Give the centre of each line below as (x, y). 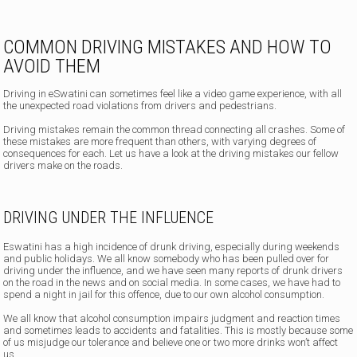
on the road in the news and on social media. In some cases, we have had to (172, 283)
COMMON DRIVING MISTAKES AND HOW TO (168, 47)
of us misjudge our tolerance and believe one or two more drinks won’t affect (171, 343)
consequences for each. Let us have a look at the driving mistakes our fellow (171, 154)
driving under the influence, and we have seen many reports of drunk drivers (173, 271)
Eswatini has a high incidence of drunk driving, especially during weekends (172, 247)
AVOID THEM (52, 67)
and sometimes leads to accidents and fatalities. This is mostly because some (178, 331)
